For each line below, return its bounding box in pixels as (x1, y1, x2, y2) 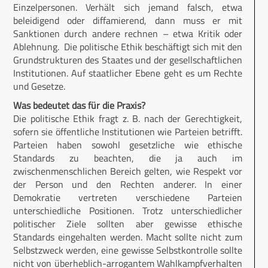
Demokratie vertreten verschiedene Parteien (13, 190, 242, 205)
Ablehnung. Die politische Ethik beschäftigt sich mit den (13, 39, 242, 54)
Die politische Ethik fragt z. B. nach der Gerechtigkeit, (13, 111, 242, 126)
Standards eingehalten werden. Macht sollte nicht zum (13, 230, 242, 245)
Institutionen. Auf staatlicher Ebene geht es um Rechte (13, 66, 242, 81)
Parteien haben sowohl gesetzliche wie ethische (13, 138, 242, 153)
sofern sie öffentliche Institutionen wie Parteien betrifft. (13, 124, 242, 139)
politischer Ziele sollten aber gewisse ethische (13, 217, 242, 232)
